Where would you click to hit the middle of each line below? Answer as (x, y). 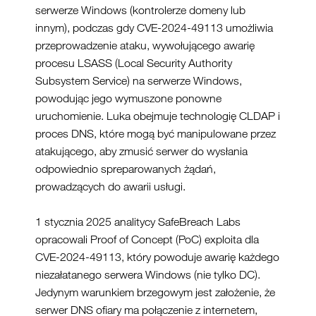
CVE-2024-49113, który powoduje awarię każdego (157, 257)
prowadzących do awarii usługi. (110, 186)
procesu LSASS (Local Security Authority (134, 63)
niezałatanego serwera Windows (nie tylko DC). (148, 274)
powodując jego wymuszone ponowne (128, 98)
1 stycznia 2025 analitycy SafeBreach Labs (138, 221)
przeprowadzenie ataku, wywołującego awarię (145, 45)
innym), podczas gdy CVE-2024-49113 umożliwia (154, 28)
